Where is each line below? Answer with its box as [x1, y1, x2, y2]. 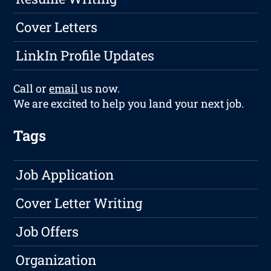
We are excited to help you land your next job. [13, 96, 244, 111]
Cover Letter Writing [16, 194, 143, 212]
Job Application [16, 166, 114, 184]
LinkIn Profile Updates [16, 47, 155, 65]
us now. [78, 81, 120, 96]
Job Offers [16, 223, 79, 241]
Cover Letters [16, 18, 98, 36]
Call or [13, 81, 50, 96]
